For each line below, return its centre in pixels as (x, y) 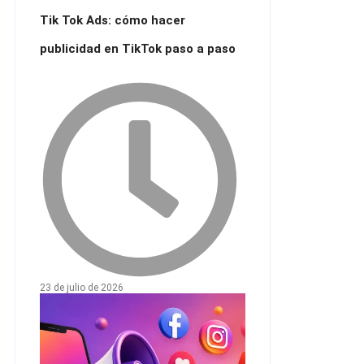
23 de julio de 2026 (82, 288)
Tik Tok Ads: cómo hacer (113, 20)
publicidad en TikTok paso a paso (138, 48)
